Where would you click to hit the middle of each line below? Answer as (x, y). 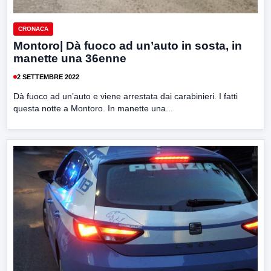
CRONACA (33, 29)
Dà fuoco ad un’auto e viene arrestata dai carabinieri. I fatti (126, 96)
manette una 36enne (70, 59)
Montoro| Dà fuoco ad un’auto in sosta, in (128, 46)
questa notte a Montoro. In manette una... (93, 109)
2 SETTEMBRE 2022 (48, 77)
